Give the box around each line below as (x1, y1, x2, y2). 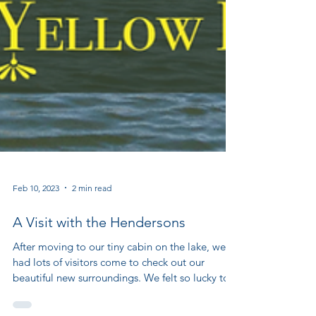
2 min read (72, 213, 111, 224)
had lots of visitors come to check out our (13, 286, 205, 300)
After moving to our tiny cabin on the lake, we (13, 271, 226, 285)
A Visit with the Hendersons (13, 245, 186, 262)
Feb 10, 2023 (13, 213, 59, 224)
